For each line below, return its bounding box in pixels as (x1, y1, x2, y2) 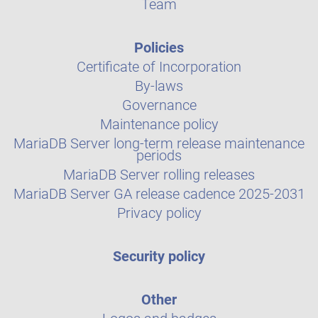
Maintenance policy (99, 116, 219, 133)
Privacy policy (116, 204, 202, 221)
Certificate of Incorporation (77, 58, 241, 75)
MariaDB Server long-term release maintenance (13, 135, 305, 152)
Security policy (113, 248, 205, 265)
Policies (134, 39, 184, 56)
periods (136, 147, 182, 164)
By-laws (135, 77, 183, 94)
